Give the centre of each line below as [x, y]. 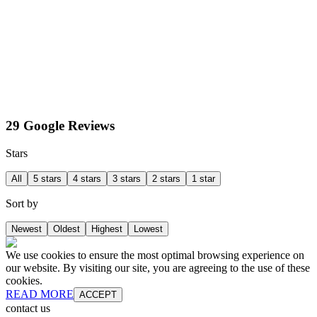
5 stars [47, 179]
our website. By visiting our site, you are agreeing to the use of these [158, 268]
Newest [27, 229]
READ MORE [40, 294]
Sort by [22, 204]
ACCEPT [98, 295]
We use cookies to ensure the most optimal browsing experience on [155, 255]
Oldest [67, 229]
